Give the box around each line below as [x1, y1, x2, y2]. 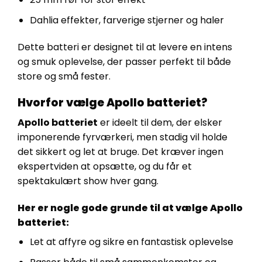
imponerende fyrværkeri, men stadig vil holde [18, 130, 227, 144]
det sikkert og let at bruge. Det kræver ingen [18, 145, 223, 159]
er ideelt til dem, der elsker [98, 116, 222, 130]
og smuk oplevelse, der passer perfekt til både [18, 54, 231, 68]
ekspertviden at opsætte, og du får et [18, 160, 192, 174]
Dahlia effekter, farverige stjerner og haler [29, 13, 224, 27]
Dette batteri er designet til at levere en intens [18, 40, 232, 54]
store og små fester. [18, 69, 111, 83]
